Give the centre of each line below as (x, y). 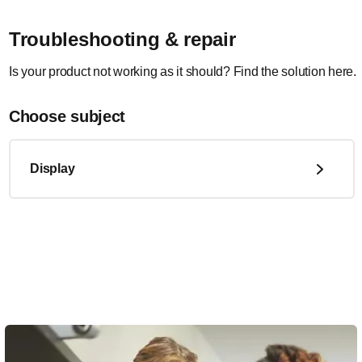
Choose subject (67, 116)
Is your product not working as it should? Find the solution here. (183, 72)
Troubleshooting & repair (122, 39)
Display (53, 168)
